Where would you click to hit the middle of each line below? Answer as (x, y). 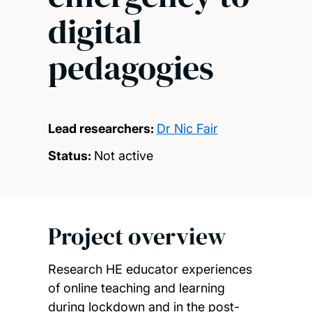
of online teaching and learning (136, 288)
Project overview (137, 236)
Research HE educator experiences (150, 270)
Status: (69, 155)
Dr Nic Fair (187, 128)
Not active (123, 155)
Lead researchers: (101, 128)
